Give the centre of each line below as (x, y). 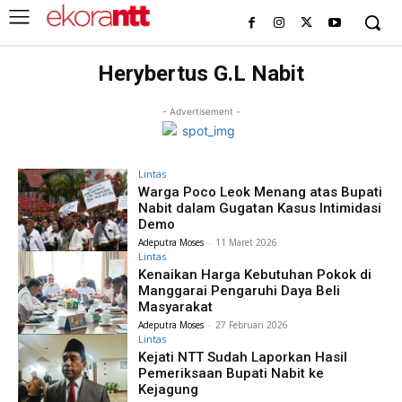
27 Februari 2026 (252, 324)
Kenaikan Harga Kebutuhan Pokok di (255, 274)
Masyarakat (176, 306)
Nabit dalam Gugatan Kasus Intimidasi (260, 208)
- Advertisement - (201, 111)
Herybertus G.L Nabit (201, 74)
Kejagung (169, 389)
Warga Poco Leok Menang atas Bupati (261, 192)
